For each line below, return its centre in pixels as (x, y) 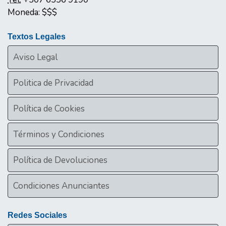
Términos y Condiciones (59, 134)
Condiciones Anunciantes (61, 186)
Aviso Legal (35, 57)
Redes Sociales (37, 215)
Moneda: (25, 13)
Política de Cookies (49, 108)
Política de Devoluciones (60, 160)
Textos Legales (37, 36)
